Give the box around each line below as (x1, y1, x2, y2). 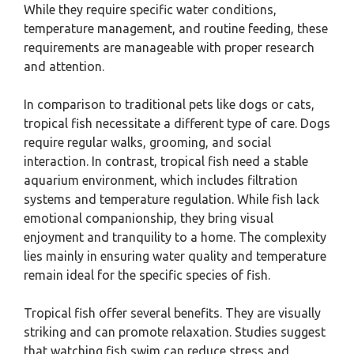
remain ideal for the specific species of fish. (24, 268, 270, 282)
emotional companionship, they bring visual (24, 211, 273, 225)
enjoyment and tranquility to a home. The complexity (24, 230, 326, 244)
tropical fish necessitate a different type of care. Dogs (24, 116, 330, 130)
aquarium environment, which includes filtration (24, 173, 298, 187)
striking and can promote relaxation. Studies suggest (24, 325, 326, 339)
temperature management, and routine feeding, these (24, 21, 328, 36)
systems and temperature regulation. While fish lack (24, 192, 319, 206)
